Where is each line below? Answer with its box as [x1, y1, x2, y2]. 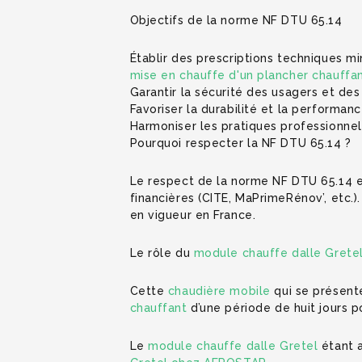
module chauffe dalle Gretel [148, 339, 318, 352]
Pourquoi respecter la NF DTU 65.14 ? [129, 136, 351, 149]
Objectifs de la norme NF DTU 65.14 [129, 13, 343, 27]
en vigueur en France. [129, 208, 256, 221]
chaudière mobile [167, 284, 271, 297]
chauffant [129, 301, 187, 314]
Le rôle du [129, 246, 194, 259]
